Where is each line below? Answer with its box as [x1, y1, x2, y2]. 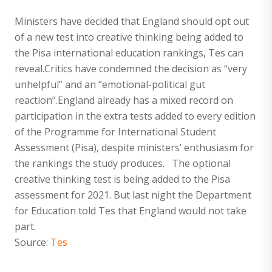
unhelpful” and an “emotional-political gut [15, 77, 205, 91]
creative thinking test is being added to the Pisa [15, 172, 230, 186]
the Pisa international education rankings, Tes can [15, 46, 243, 59]
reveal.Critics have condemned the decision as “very [15, 61, 247, 75]
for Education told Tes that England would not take [15, 203, 246, 217]
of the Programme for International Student [15, 124, 216, 138]
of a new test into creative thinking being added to [15, 30, 243, 44]
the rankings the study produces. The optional [15, 156, 231, 170]
